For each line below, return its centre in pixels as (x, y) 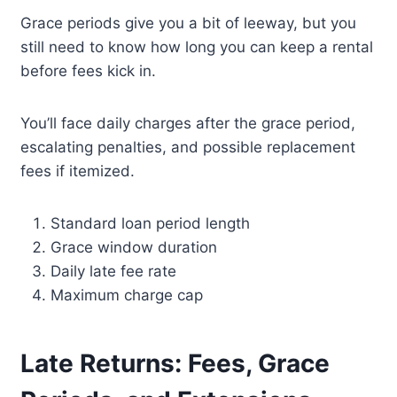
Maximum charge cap (127, 296)
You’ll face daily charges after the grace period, (188, 124)
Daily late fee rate (114, 272)
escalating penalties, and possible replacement (188, 148)
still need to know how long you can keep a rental (197, 47)
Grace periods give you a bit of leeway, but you (189, 23)
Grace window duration (134, 248)
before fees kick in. (89, 71)
